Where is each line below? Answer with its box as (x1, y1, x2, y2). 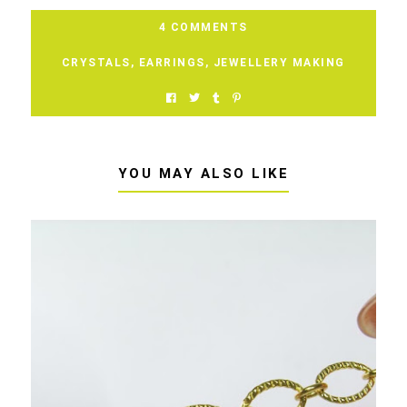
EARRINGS (138, 55, 205, 69)
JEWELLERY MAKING (213, 55, 345, 69)
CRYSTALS (61, 55, 131, 69)
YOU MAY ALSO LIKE (117, 164, 290, 182)
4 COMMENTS (158, 20, 248, 34)
